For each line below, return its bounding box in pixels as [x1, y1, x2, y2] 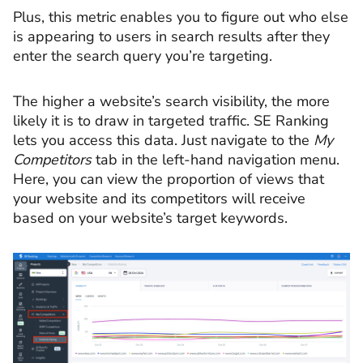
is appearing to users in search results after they [13, 27, 330, 47]
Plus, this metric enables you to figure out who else [13, 7, 348, 28]
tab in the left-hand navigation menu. [92, 149, 340, 169]
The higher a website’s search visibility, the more [13, 91, 330, 111]
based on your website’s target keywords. [13, 207, 288, 228]
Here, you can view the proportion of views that [13, 169, 324, 189]
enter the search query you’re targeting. [13, 46, 276, 66]
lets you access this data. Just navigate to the [13, 130, 314, 150]
